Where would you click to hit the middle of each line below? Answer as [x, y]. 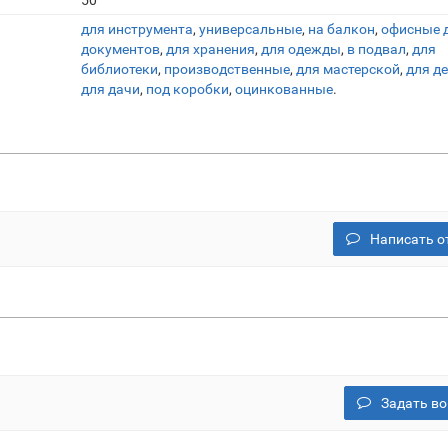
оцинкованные [284, 89]
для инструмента [137, 29]
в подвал [376, 49]
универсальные [250, 29]
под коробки [187, 89]
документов [120, 49]
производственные [227, 69]
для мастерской [348, 69]
